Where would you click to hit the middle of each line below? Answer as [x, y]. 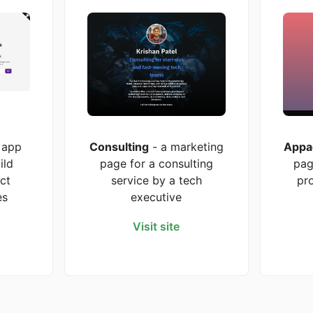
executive [156, 197]
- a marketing [186, 147]
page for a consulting [156, 164]
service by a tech [156, 181]
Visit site [156, 227]
